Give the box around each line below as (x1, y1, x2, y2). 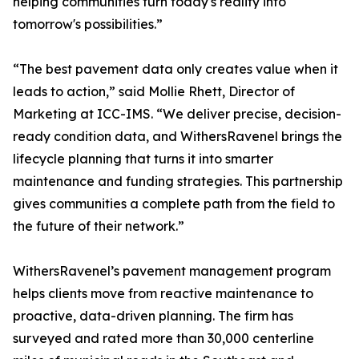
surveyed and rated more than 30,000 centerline (13, 330, 314, 347)
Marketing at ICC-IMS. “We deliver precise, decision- (13, 106, 341, 123)
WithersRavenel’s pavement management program (13, 263, 331, 280)
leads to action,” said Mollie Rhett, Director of (13, 83, 295, 100)
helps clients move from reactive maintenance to (13, 285, 313, 302)
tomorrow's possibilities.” (13, 16, 163, 33)
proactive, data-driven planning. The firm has (13, 308, 293, 325)
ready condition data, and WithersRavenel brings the (13, 128, 342, 145)
